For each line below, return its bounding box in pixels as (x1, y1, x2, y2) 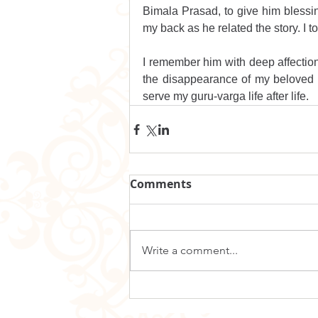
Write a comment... (142, 243, 238, 258)
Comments (130, 176, 192, 192)
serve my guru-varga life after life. (143, 90, 309, 103)
